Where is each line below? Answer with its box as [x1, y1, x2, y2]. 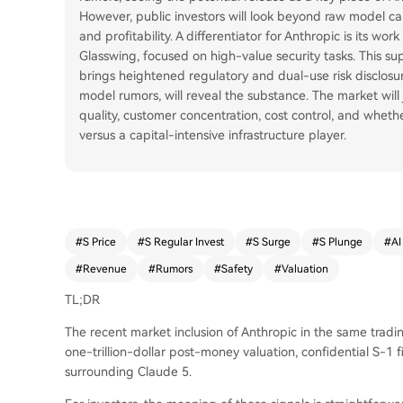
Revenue [83, 263, 127, 275]
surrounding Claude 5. [65, 364, 192, 379]
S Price [83, 236, 116, 248]
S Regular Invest [145, 236, 224, 248]
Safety [221, 263, 253, 275]
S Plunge [319, 236, 363, 248]
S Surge [253, 236, 291, 248]
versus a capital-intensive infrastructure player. [79, 128, 346, 142]
